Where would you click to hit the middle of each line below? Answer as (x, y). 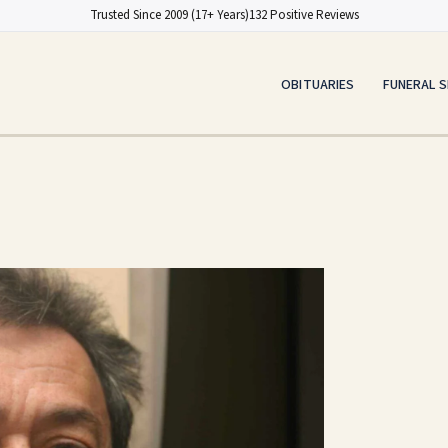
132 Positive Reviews (303, 15)
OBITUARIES (318, 84)
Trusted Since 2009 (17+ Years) (169, 15)
